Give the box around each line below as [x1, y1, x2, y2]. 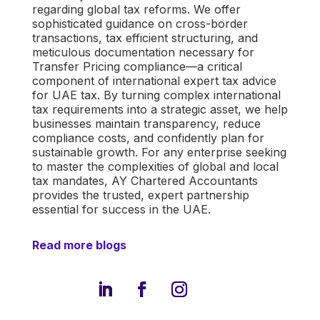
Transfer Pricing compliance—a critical [31, 59, 242, 74]
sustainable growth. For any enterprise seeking [31, 144, 286, 159]
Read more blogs [31, 237, 126, 252]
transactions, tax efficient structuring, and [31, 30, 258, 45]
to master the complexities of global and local [31, 159, 279, 174]
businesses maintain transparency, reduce [31, 116, 261, 131]
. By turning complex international [96, 87, 281, 102]
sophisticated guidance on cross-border [31, 16, 248, 31]
